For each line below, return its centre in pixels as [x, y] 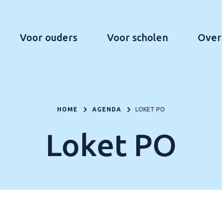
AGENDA [107, 109]
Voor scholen [138, 37]
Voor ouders [49, 37]
